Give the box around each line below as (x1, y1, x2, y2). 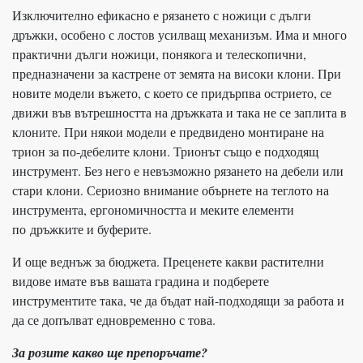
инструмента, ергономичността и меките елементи (12, 200, 294, 218)
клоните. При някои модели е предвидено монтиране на (12, 122, 324, 140)
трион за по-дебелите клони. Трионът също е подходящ (12, 142, 318, 160)
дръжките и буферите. (30, 220, 152, 237)
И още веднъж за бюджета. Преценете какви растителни (12, 252, 324, 270)
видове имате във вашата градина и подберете (12, 271, 269, 289)
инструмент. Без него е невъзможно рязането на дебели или (12, 161, 344, 179)
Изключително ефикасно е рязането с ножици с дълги (12, 6, 311, 23)
